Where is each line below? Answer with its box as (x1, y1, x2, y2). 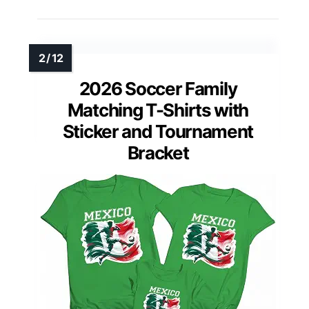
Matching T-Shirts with (67, 99, 249, 121)
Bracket (127, 142, 189, 164)
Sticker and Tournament (62, 121, 254, 143)
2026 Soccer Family (79, 78, 237, 100)
